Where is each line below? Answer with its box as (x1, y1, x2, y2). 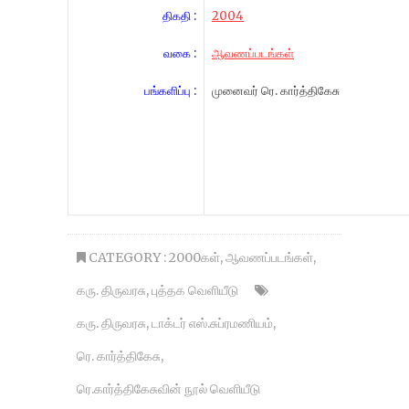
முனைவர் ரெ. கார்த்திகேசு (212, 83, 340, 99)
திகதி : (163, 8, 196, 24)
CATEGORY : (86, 249, 169, 266)
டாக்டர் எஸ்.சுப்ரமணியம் (152, 315, 273, 331)
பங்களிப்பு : (144, 83, 196, 99)
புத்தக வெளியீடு (152, 282, 238, 299)
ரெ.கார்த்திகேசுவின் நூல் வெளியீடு (77, 381, 260, 397)
